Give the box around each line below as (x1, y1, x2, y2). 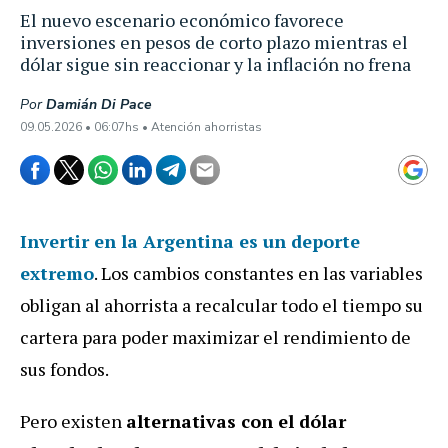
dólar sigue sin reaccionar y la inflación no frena (20, 52, 411, 76)
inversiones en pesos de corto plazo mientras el (20, 30, 408, 54)
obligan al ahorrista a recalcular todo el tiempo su (20, 293, 423, 317)
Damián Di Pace (46, 95, 152, 114)
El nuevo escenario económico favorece (20, 8, 344, 32)
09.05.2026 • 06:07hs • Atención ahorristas (20, 119, 262, 135)
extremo (20, 261, 94, 285)
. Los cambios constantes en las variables (94, 261, 423, 285)
